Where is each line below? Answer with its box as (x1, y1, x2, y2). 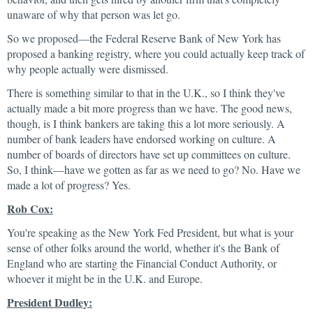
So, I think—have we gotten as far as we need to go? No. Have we (7, 162, 300, 177)
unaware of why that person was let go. (7, 7, 180, 22)
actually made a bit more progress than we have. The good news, (7, 101, 292, 115)
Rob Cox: (7, 201, 53, 217)
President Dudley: (7, 294, 92, 310)
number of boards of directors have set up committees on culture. (7, 147, 291, 161)
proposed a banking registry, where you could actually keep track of (7, 46, 305, 61)
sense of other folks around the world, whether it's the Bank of (7, 240, 279, 255)
